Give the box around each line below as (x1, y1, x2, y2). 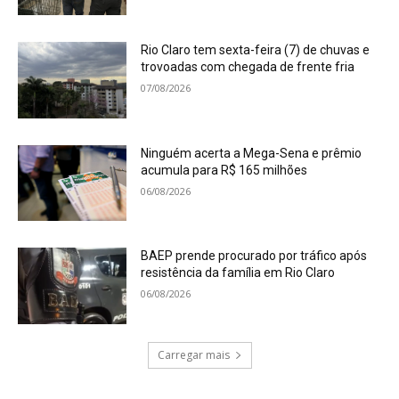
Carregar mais (157, 347, 230, 363)
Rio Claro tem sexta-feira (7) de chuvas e (141, 43, 370, 58)
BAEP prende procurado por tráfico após (141, 248, 368, 264)
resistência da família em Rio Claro (141, 265, 336, 281)
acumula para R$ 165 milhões (141, 162, 308, 177)
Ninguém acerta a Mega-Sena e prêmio (141, 145, 362, 160)
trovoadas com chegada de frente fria (141, 60, 355, 75)
